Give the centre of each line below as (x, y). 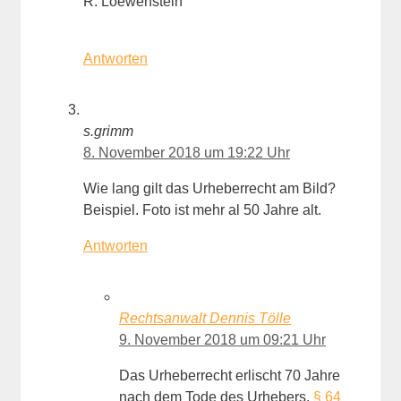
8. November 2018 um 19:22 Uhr (187, 153)
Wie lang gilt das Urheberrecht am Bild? (209, 189)
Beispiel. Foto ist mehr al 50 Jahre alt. (202, 210)
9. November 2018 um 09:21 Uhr (222, 340)
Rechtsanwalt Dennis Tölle (205, 319)
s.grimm (108, 132)
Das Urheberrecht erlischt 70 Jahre (230, 376)
